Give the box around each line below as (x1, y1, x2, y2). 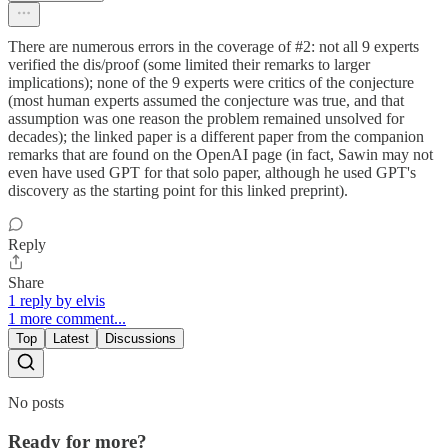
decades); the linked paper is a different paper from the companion (8, 128, 424, 145)
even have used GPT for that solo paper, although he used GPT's (8, 164, 416, 181)
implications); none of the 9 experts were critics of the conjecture (8, 74, 414, 91)
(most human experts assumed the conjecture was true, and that (8, 92, 404, 109)
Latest (53, 331, 89, 346)
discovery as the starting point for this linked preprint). (8, 182, 348, 199)
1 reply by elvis (8, 292, 105, 309)
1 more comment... (8, 310, 126, 327)
